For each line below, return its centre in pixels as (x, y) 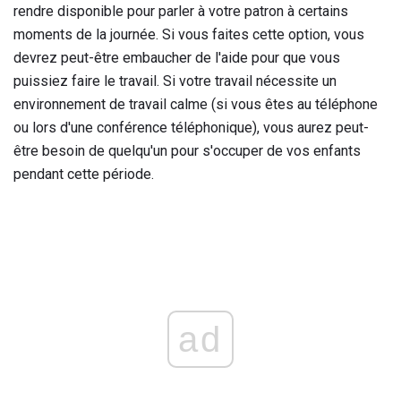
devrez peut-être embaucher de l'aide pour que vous (177, 58)
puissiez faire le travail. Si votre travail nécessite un (175, 81)
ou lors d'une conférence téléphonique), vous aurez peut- (191, 128)
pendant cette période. (84, 175)
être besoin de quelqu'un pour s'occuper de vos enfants (187, 151)
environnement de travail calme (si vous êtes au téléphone (196, 105)
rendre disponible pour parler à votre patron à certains (181, 12)
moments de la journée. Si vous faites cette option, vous (189, 35)
